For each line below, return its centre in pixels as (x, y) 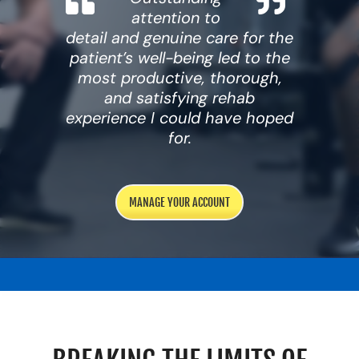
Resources (50, 22)
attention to (175, 18)
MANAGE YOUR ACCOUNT (179, 203)
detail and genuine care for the (179, 38)
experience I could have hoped (179, 118)
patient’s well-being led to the (179, 58)
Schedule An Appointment (98, 55)
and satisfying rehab (179, 98)
